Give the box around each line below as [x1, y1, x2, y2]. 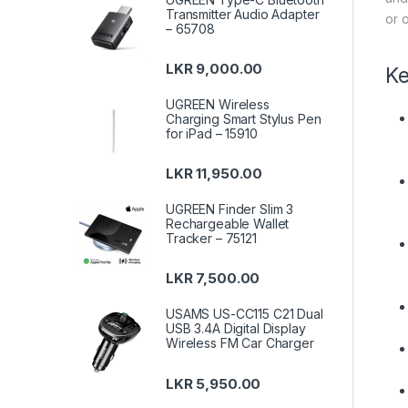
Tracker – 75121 [166, 230, 257, 247]
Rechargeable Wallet [166, 216, 290, 232]
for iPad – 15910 [166, 125, 258, 141]
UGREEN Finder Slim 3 [166, 201, 294, 218]
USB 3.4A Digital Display [166, 321, 306, 337]
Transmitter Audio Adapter [166, 5, 320, 22]
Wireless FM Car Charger [166, 335, 314, 352]
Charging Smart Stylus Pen [166, 110, 321, 127]
